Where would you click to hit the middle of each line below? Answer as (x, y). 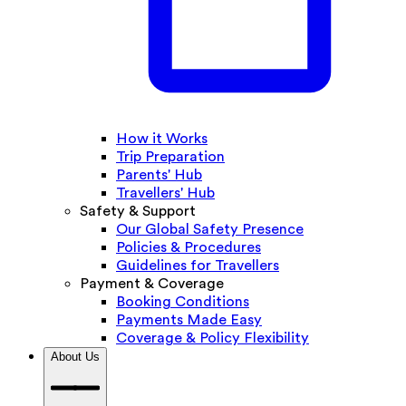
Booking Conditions (183, 302)
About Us (75, 357)
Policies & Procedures (188, 248)
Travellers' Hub (165, 193)
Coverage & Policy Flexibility (213, 338)
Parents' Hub (159, 175)
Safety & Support (138, 212)
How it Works (162, 139)
